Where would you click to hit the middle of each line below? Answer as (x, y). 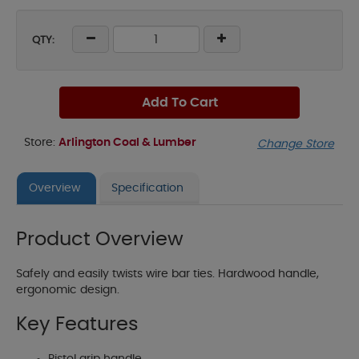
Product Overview (100, 240)
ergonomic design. (68, 290)
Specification (147, 189)
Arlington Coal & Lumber (127, 143)
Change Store (296, 145)
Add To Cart (179, 103)
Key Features (77, 325)
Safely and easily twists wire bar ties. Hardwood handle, (167, 274)
